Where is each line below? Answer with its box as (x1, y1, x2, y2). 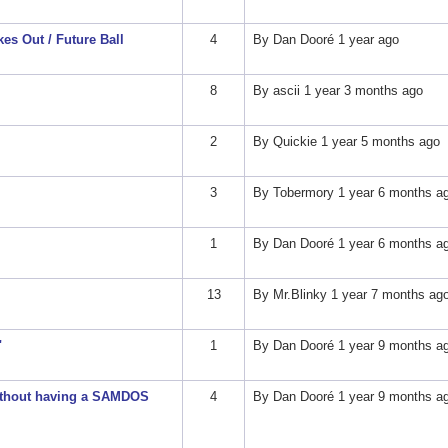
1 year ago (333, 32, 399, 48)
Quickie (272, 134, 317, 150)
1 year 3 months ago (299, 83, 423, 99)
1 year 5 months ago (316, 134, 440, 150)
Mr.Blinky (272, 287, 327, 303)
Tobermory (272, 185, 334, 201)
